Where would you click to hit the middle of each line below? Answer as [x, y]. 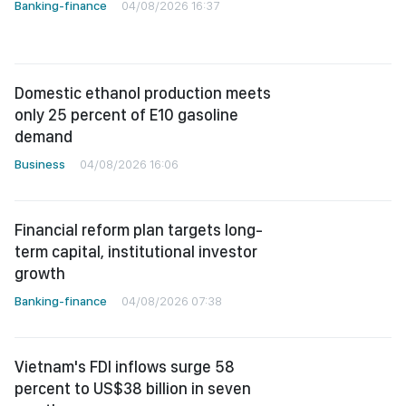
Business [40, 164]
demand [43, 136]
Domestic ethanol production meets [143, 93]
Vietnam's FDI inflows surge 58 [125, 367]
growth [40, 273]
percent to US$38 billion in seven [133, 388]
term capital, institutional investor [136, 251]
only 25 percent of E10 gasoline [126, 115]
